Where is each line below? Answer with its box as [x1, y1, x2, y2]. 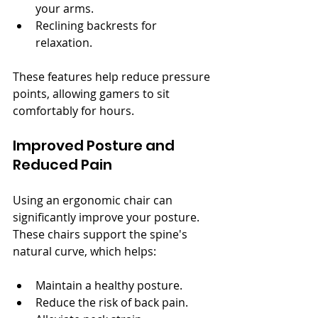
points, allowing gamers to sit [13, 86, 172, 102]
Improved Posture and [13, 136, 177, 155]
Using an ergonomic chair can [13, 192, 175, 208]
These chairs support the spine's [13, 226, 190, 242]
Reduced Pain [13, 155, 112, 175]
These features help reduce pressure [13, 69, 213, 84]
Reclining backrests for [35, 18, 160, 33]
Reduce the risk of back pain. [35, 295, 188, 310]
